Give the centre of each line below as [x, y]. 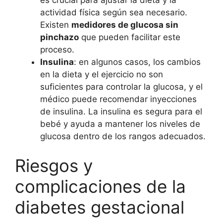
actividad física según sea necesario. [114, 12]
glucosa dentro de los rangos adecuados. [123, 136]
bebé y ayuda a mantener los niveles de [120, 124]
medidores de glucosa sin [125, 25]
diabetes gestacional [100, 207]
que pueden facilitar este [130, 37]
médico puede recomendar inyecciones [118, 99]
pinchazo [59, 37]
